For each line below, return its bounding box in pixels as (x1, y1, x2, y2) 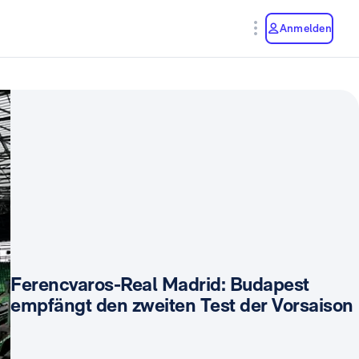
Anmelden (280, 21, 332, 34)
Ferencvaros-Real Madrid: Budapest (10, 272, 309, 296)
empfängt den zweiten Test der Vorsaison (10, 293, 353, 317)
